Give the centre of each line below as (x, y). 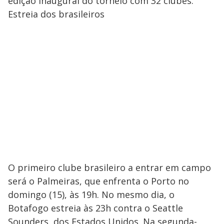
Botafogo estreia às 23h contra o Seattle (95, 208)
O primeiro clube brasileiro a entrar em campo (109, 167)
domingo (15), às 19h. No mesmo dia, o (91, 194)
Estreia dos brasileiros (56, 14)
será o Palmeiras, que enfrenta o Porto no (98, 181)
